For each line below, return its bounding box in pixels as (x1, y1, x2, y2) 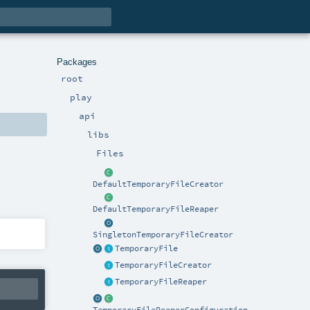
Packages (57, 56, 97, 67)
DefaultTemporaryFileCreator (93, 179, 224, 189)
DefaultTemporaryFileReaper (93, 204, 219, 215)
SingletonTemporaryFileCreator (93, 230, 234, 240)
